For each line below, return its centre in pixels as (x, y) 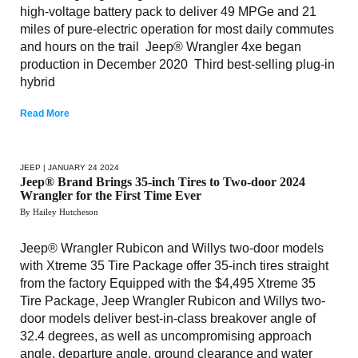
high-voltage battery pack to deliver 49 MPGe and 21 (168, 11)
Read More (45, 113)
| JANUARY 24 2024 (80, 167)
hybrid (38, 82)
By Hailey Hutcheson (59, 211)
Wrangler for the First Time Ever (111, 195)
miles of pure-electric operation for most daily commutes (177, 29)
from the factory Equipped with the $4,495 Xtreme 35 (168, 283)
